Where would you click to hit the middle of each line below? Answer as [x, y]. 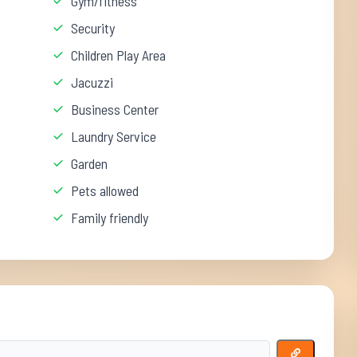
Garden [90, 163]
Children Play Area [119, 55]
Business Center [115, 109]
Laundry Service [114, 136]
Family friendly [110, 218]
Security [93, 28]
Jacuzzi [92, 82]
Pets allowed [105, 190]
